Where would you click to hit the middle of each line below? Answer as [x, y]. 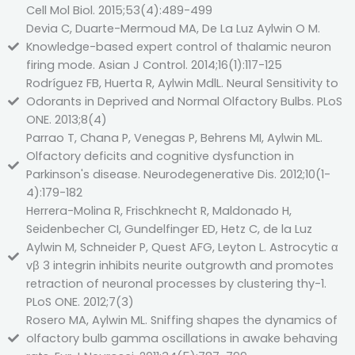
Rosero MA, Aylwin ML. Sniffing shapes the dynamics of [181, 320]
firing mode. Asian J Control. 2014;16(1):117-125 [154, 65]
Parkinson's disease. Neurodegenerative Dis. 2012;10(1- [178, 174]
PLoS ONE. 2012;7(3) [80, 302]
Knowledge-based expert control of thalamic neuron [178, 46]
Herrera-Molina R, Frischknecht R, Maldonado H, [158, 210]
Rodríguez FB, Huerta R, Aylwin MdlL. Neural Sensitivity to [182, 83]
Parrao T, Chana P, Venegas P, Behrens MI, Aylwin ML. [174, 137]
